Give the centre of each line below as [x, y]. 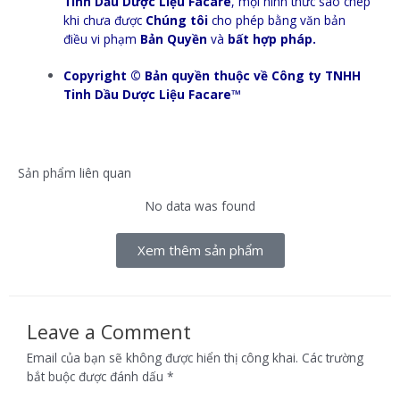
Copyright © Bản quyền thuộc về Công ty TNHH [212, 76]
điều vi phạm [102, 38]
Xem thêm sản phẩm [200, 250]
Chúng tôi [177, 20]
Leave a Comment [109, 331]
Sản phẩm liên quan [75, 172]
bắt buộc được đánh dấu [97, 376]
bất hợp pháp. [272, 38]
